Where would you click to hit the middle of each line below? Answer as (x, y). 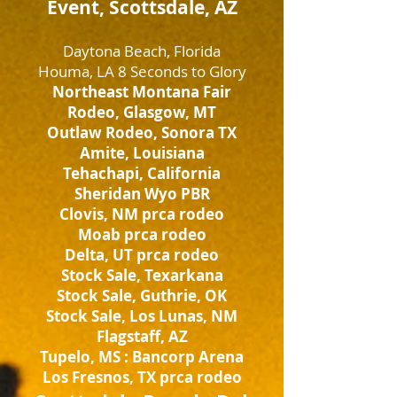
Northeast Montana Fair (142, 92)
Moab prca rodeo (142, 234)
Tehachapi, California (142, 173)
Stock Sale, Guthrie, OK (142, 296)
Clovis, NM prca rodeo (142, 214)
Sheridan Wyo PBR (142, 194)
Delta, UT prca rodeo (142, 255)
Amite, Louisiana (142, 153)
